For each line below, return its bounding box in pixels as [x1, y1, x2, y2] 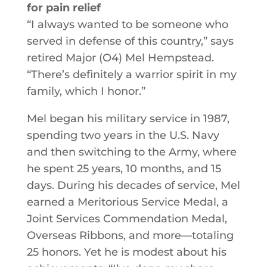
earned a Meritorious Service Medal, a [26, 195, 228, 209]
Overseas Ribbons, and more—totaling [26, 229, 234, 242]
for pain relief [26, 1, 101, 14]
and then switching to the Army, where [26, 145, 237, 159]
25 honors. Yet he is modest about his [26, 246, 226, 259]
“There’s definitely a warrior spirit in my [26, 68, 237, 81]
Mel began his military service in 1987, [26, 112, 229, 125]
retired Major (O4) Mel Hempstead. [26, 51, 214, 64]
